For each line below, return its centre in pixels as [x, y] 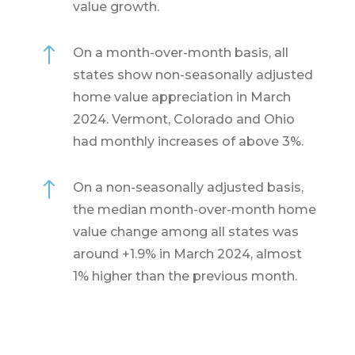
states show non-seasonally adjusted [193, 74]
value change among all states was [185, 231]
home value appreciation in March [181, 97]
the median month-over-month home [194, 209]
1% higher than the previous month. [185, 276]
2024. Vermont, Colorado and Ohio [183, 119]
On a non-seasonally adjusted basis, [188, 187]
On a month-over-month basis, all [180, 52]
